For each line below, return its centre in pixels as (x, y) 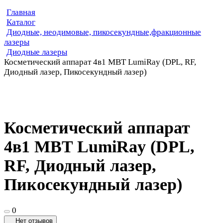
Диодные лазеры (37, 52)
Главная (21, 12)
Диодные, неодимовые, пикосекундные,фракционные (104, 32)
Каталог (21, 22)
